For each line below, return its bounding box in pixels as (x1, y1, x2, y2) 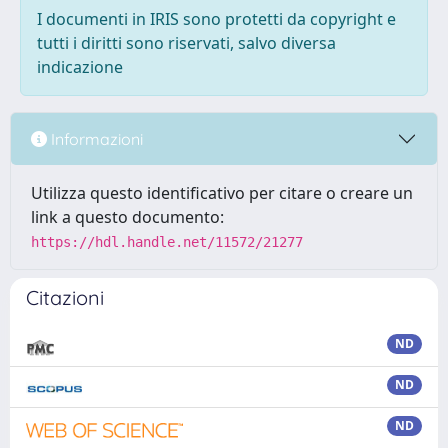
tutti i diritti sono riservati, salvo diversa (37, 32, 336, 54)
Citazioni (26, 285, 104, 310)
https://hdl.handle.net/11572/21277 (31, 234, 303, 250)
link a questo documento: (31, 206, 224, 228)
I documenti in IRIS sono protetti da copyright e (37, 8, 396, 30)
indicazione (37, 56, 123, 78)
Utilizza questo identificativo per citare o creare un (31, 182, 413, 204)
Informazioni (47, 128, 143, 149)
